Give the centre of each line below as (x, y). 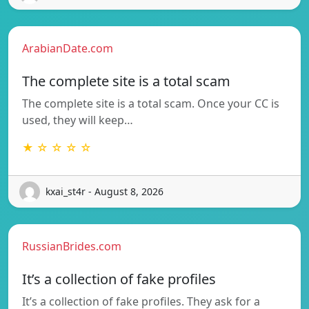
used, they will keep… (78, 120)
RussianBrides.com (72, 246)
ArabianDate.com (68, 48)
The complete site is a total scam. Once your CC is (151, 103)
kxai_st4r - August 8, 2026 (104, 192)
